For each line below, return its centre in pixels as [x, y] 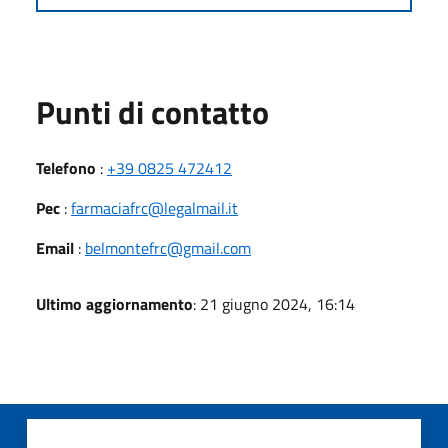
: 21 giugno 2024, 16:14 [274, 303]
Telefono [66, 167]
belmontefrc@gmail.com [168, 247]
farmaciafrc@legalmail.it [154, 207]
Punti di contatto [152, 111]
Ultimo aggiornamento [114, 303]
